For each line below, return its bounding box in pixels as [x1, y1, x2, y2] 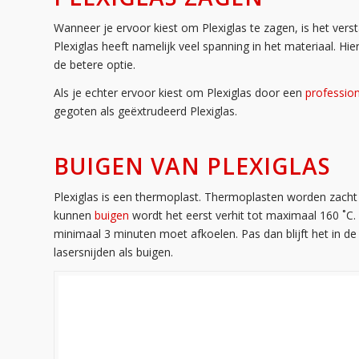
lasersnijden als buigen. [54, 244, 173, 260]
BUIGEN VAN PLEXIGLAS [54, 150, 331, 181]
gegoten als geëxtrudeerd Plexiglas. [54, 103, 237, 119]
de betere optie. [54, 56, 135, 72]
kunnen [54, 207, 95, 223]
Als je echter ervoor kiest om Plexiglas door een [54, 84, 305, 100]
